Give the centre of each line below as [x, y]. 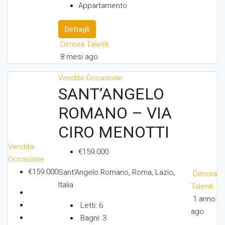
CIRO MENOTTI [114, 132]
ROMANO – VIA [115, 113]
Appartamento [103, 6]
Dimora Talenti [84, 44]
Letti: [89, 205]
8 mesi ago [79, 57]
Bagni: [90, 218]
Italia [66, 185]
